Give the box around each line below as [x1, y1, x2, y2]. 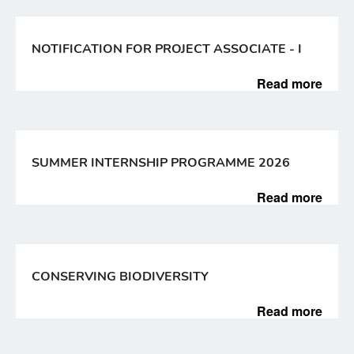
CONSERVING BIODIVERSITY [32, 268, 209, 285]
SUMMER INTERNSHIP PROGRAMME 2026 [32, 154, 290, 171]
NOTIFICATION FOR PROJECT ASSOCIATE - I [32, 40, 302, 58]
